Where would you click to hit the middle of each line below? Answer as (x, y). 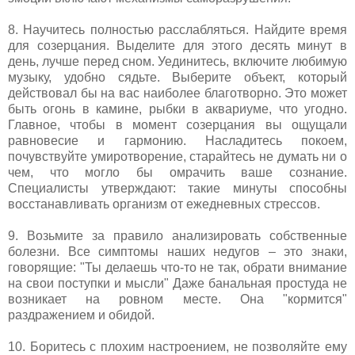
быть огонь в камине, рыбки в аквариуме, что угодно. (177, 109)
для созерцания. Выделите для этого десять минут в (177, 45)
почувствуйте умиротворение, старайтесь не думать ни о (177, 156)
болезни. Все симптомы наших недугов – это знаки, (177, 251)
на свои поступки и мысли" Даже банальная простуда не (177, 283)
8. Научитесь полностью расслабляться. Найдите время (177, 29)
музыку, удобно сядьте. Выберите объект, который (177, 77)
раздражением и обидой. (81, 315)
